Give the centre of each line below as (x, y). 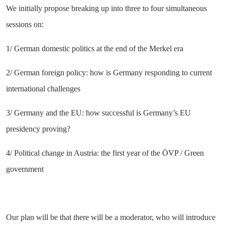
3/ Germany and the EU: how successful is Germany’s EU (98, 113)
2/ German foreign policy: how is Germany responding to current (109, 73)
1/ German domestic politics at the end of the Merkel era (95, 49)
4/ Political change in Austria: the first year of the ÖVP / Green (105, 153)
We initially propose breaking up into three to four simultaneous (106, 9)
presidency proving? (38, 129)
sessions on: (25, 25)
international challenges (43, 89)
